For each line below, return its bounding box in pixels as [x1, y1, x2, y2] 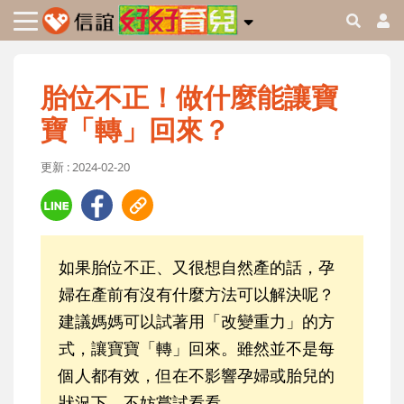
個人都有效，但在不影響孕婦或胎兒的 [59, 364, 335, 387]
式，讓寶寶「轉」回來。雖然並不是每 [59, 337, 335, 360]
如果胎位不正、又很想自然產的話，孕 [59, 256, 335, 279]
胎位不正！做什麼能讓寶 [41, 78, 338, 116]
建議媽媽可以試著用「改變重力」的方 [59, 310, 335, 333]
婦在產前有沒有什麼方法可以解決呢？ [59, 283, 335, 306]
